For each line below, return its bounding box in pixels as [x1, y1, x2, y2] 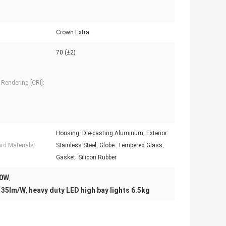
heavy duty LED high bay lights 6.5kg [29, 186, 150, 195]
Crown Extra [56, 29, 89, 36]
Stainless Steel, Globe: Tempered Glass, [56, 142, 164, 149]
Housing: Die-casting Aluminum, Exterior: [56, 130, 168, 137]
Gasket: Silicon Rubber [56, 154, 117, 161]
